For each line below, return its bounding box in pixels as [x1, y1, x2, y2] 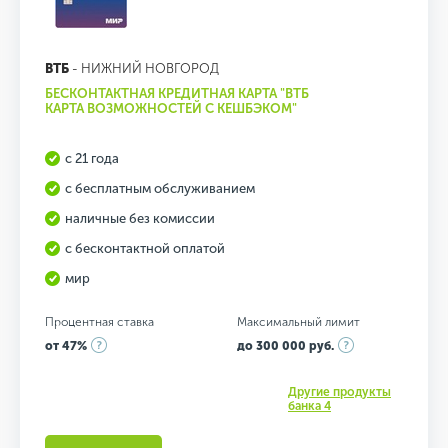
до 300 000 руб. [236, 339, 334, 353]
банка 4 [288, 399, 331, 413]
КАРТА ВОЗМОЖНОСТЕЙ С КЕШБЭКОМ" [45, 101, 297, 116]
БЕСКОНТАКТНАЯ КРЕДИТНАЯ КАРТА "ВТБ [45, 86, 309, 101]
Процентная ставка [45, 315, 154, 329]
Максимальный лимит [236, 315, 360, 329]
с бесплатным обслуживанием [65, 181, 255, 196]
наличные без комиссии [65, 211, 215, 226]
